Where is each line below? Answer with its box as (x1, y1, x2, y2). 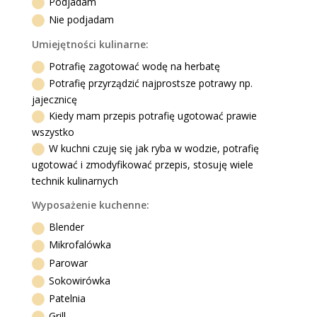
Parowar (49, 255, 88, 270)
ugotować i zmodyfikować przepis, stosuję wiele (32, 157, 254, 171)
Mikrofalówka (49, 238, 112, 252)
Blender (49, 220, 85, 234)
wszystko (32, 125, 75, 139)
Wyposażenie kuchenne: (32, 197, 150, 212)
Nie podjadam (49, 12, 115, 26)
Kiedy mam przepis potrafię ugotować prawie (49, 108, 258, 122)
